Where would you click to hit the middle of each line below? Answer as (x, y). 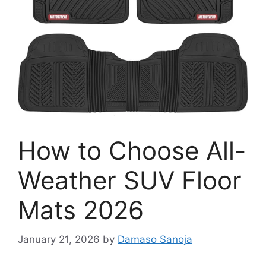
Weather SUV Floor (130, 180)
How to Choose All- (132, 151)
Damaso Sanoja (155, 239)
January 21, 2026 (59, 239)
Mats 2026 (81, 210)
